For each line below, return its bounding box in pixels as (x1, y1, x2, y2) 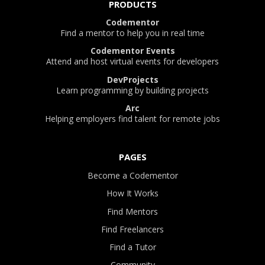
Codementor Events (90, 45, 175, 57)
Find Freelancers (101, 223, 164, 235)
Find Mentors (107, 205, 158, 217)
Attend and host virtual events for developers (46, 56, 219, 67)
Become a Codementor (87, 170, 178, 182)
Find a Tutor (109, 241, 156, 253)
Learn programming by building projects (56, 84, 209, 96)
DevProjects (106, 73, 159, 85)
